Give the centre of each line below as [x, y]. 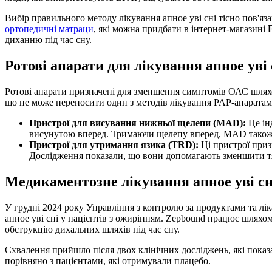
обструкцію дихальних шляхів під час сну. [92, 229]
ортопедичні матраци [49, 29]
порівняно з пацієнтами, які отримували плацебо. [108, 260]
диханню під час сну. [48, 39]
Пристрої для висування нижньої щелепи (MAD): [138, 123]
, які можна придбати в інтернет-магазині [181, 29]
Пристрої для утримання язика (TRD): [114, 144]
